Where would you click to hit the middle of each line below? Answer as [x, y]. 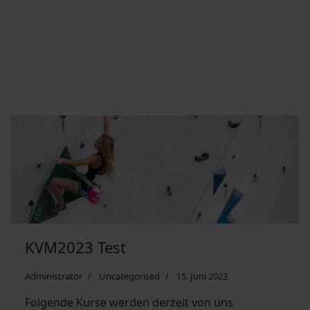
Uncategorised [129, 276]
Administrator [54, 276]
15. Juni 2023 [202, 276]
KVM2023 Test [75, 247]
